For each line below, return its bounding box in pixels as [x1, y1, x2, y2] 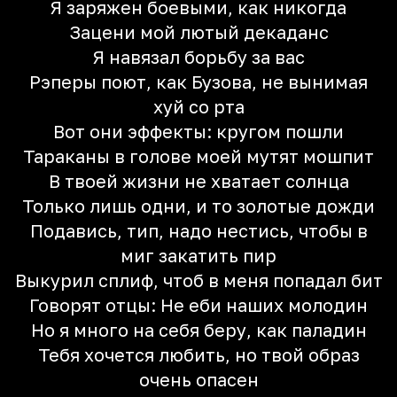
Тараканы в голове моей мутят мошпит [23, 145, 374, 167]
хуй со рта [152, 96, 245, 117]
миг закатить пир [121, 245, 276, 266]
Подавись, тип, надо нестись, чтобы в [29, 220, 368, 241]
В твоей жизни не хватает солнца [48, 170, 349, 191]
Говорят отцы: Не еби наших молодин [29, 294, 368, 315]
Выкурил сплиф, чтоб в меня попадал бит [14, 269, 383, 291]
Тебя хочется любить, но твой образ [37, 344, 360, 365]
